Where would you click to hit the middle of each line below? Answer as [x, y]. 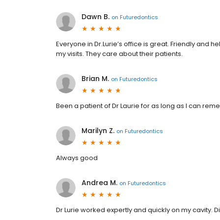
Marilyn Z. [98, 131]
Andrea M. [99, 183]
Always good [77, 158]
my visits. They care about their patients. [119, 54]
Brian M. [95, 79]
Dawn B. [96, 17]
